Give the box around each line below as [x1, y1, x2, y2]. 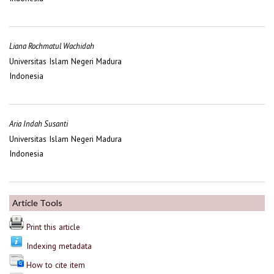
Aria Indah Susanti [9, 119, 68, 130]
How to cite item [26, 259, 85, 271]
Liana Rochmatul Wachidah [9, 41, 94, 52]
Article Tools [12, 198, 62, 209]
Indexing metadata [26, 240, 92, 252]
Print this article [26, 221, 80, 233]
